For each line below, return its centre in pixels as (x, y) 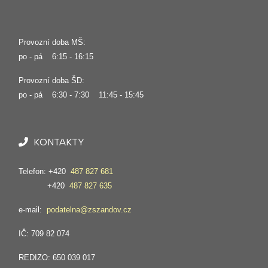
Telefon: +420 (43, 172)
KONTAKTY (58, 142)
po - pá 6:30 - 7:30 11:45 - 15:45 (81, 95)
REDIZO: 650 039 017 (57, 258)
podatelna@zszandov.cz (89, 210)
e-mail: (31, 210)
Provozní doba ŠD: (51, 81)
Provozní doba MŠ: (52, 42)
